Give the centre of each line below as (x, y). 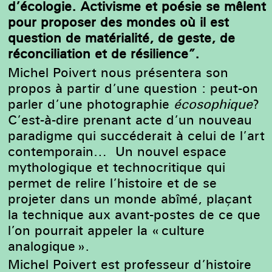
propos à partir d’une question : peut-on (133, 88)
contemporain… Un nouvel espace (117, 151)
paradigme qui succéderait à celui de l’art (137, 135)
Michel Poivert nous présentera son (118, 72)
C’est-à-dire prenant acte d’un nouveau (130, 119)
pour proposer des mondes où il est (119, 22)
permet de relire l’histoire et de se (113, 182)
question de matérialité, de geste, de (122, 38)
